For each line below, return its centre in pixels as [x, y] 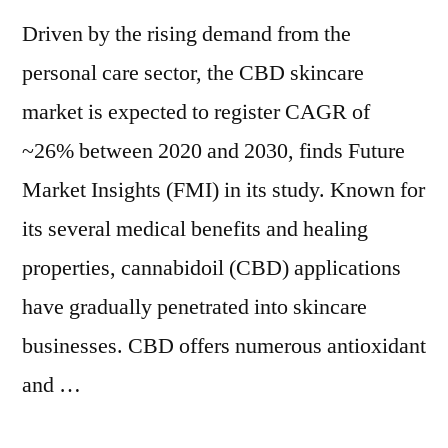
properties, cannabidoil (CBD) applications [211, 268]
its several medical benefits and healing [195, 229]
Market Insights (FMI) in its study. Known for [223, 190]
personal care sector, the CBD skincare [193, 73]
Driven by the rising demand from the [186, 34]
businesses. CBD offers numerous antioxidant [224, 346]
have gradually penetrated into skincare [194, 307]
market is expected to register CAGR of [196, 112]
